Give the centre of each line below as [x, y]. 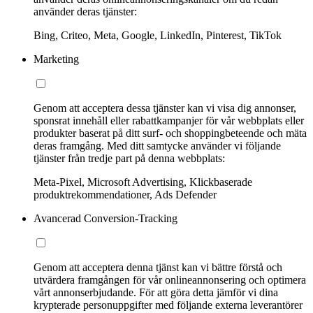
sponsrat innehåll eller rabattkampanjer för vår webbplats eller [169, 121]
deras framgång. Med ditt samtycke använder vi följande [157, 146]
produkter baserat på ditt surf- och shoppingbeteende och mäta [170, 133]
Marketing [56, 59]
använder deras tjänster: [85, 12]
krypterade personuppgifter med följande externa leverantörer [168, 305]
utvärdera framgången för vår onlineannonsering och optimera [170, 280]
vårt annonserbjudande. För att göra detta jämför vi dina [156, 293]
